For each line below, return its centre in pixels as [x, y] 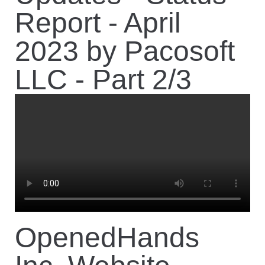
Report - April [98, 23]
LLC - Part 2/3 [103, 80]
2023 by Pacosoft [125, 51]
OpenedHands [107, 237]
